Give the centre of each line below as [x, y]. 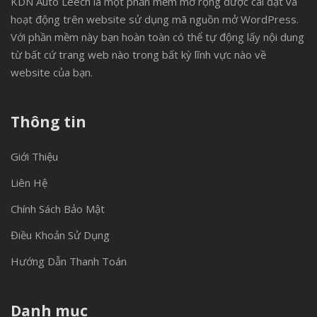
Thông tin [48, 122]
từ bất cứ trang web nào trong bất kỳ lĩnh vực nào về [138, 54]
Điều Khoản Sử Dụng [60, 235]
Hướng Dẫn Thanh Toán [69, 261]
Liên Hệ [29, 183]
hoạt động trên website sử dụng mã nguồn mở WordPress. [155, 19]
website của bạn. [52, 72]
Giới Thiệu [34, 156]
